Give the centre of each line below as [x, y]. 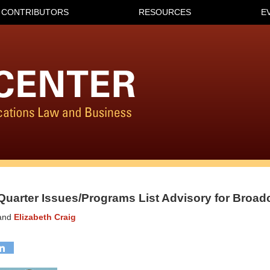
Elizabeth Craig [45, 217]
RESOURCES [165, 12]
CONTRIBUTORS [35, 12]
